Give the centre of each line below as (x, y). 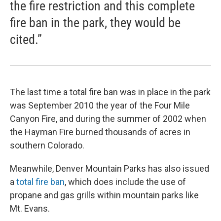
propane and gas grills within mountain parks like (104, 195)
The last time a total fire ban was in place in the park (110, 92)
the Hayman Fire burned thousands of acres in (100, 132)
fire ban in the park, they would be (95, 23)
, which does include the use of (125, 182)
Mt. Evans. (30, 208)
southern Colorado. (47, 145)
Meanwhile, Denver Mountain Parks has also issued (110, 168)
